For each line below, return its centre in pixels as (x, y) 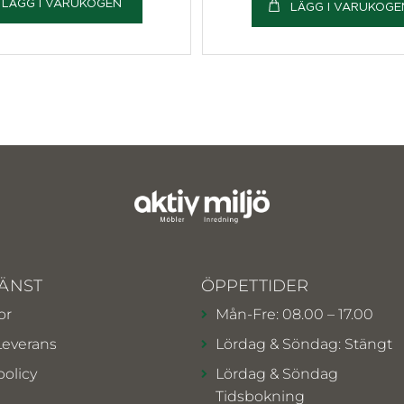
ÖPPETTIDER (255, 285)
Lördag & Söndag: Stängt (303, 344)
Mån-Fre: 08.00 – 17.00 (294, 314)
